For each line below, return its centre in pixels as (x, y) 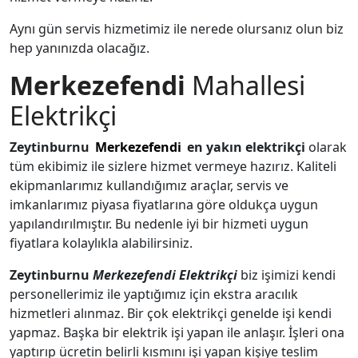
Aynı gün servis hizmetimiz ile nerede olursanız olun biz (177, 29)
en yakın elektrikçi (248, 147)
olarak (328, 147)
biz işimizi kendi (286, 275)
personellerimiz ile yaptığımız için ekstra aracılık (154, 294)
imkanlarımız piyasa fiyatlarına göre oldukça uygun (164, 205)
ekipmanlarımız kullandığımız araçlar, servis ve (149, 185)
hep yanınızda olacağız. (80, 48)
